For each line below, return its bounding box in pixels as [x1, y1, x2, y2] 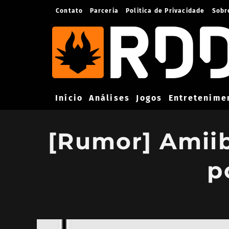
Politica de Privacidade [126, 7, 205, 14]
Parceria [90, 7, 119, 14]
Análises [89, 93, 130, 103]
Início [55, 93, 83, 103]
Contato [56, 7, 83, 14]
